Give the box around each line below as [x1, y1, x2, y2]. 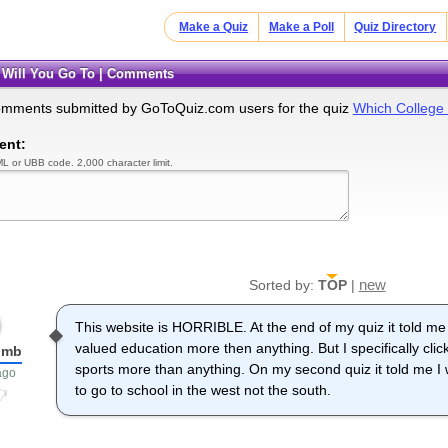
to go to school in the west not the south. [75, 382, 332, 399]
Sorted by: [248, 277, 318, 294]
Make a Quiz [179, 20, 249, 34]
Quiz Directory [354, 20, 437, 34]
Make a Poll [268, 20, 334, 34]
